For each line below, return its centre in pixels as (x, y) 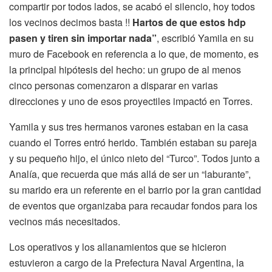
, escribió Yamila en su (205, 38)
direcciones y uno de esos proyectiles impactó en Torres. (131, 101)
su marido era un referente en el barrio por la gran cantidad (135, 190)
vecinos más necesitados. (65, 222)
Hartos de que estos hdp (189, 22)
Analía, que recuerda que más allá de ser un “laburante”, (130, 174)
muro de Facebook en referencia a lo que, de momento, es (134, 54)
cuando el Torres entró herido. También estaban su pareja (133, 143)
